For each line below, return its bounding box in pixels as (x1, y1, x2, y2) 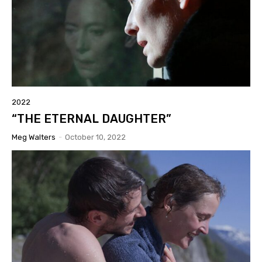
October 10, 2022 (65, 132, 126, 142)
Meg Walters (12, 132, 56, 142)
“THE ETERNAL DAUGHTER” (12, 111, 171, 126)
